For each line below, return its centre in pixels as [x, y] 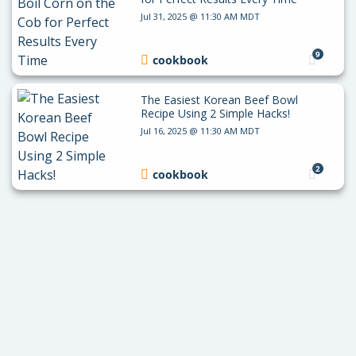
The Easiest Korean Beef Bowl [219, 99]
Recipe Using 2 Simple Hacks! [215, 113]
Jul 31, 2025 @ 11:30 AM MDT [200, 16]
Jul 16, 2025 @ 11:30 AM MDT [200, 130]
